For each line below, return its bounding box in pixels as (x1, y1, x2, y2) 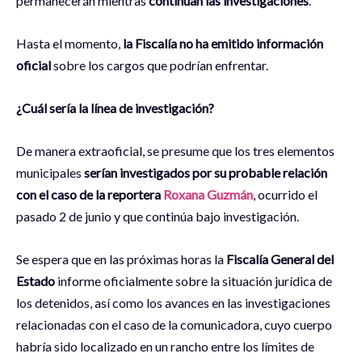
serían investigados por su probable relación (84, 165, 327, 181)
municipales (16, 165, 84, 181)
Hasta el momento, (16, 36, 123, 52)
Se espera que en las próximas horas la (16, 251, 226, 267)
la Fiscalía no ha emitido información (123, 36, 323, 52)
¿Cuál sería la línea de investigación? (16, 100, 214, 116)
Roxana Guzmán (163, 187, 253, 203)
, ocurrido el (253, 187, 318, 203)
